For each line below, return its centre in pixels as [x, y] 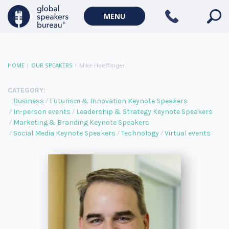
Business [29, 101]
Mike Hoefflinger [102, 65]
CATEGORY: [27, 90]
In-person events [42, 112]
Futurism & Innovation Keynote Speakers [119, 101]
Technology [140, 133]
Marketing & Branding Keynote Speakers [81, 122]
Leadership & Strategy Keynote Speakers [144, 112]
